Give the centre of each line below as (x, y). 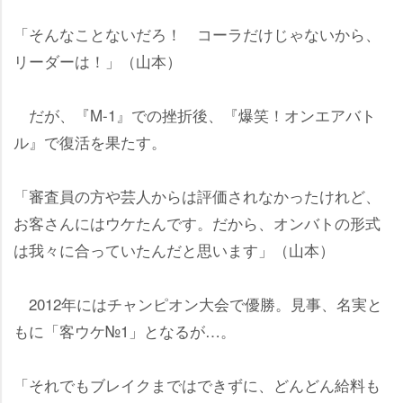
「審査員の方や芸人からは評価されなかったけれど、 (197, 195)
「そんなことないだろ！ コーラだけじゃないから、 (197, 33)
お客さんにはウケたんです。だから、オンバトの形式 (197, 222)
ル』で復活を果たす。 (90, 141)
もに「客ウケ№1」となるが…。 (125, 330)
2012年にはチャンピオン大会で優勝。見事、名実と (198, 303)
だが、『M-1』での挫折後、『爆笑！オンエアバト (195, 114)
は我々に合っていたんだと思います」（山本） (174, 249)
